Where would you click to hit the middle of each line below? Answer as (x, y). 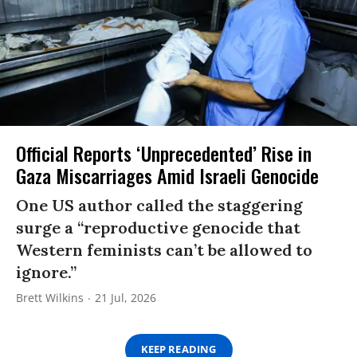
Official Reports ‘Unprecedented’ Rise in (164, 153)
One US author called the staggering (159, 205)
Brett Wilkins (50, 297)
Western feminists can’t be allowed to (164, 249)
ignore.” (46, 272)
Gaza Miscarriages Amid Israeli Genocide (167, 175)
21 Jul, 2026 (126, 297)
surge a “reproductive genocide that (158, 227)
